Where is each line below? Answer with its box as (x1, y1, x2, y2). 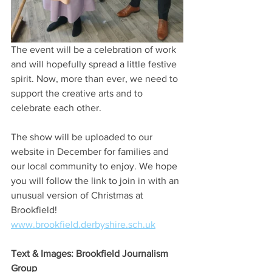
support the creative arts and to (11, 88, 145, 99)
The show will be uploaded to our (11, 132, 155, 143)
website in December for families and (11, 146, 171, 157)
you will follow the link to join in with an (11, 175, 182, 186)
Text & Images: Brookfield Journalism (11, 248, 171, 259)
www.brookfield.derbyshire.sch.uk (11, 219, 155, 230)
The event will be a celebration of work (11, 44, 178, 55)
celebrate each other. (11, 103, 104, 114)
